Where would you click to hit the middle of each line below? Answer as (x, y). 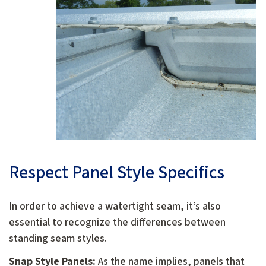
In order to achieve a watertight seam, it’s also (115, 206)
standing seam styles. (58, 238)
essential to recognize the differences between (117, 222)
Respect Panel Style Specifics (117, 172)
